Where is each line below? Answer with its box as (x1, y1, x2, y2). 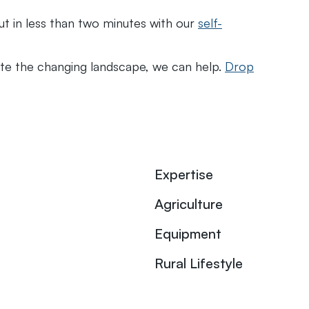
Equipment (154, 224, 221, 242)
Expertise (154, 165, 213, 183)
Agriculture (154, 195, 223, 212)
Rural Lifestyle (154, 254, 243, 272)
